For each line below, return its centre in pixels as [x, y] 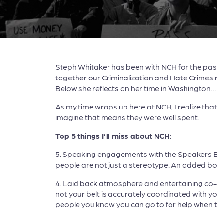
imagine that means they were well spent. [127, 117]
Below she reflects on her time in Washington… [136, 88]
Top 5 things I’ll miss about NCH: [114, 135]
